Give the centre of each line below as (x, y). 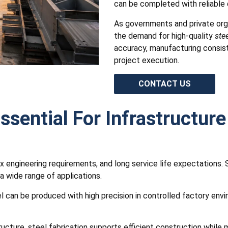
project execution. (147, 60)
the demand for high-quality (164, 36)
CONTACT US (165, 84)
